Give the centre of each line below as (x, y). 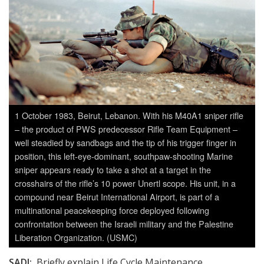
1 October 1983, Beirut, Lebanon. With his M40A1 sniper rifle (129, 115)
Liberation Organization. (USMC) (76, 237)
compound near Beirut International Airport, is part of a (117, 196)
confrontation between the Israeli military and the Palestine (124, 223)
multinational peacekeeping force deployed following (112, 210)
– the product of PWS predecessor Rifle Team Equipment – (126, 128)
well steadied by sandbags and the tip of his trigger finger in (126, 142)
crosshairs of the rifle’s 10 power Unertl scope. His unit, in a (125, 183)
